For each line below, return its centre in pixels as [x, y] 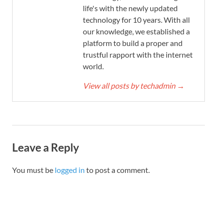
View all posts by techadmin [130, 85]
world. [93, 66]
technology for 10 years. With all [136, 19]
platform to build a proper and [133, 43]
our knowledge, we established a [136, 31]
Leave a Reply [46, 147]
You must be [33, 170]
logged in [70, 170]
